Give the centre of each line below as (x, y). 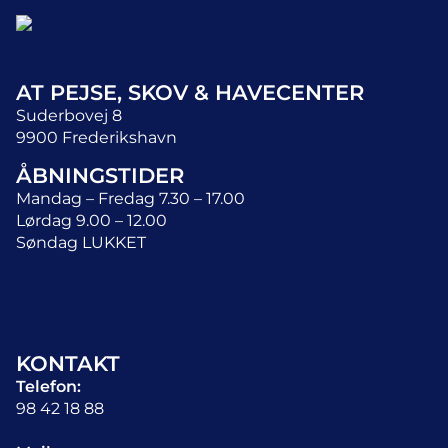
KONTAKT (68, 363)
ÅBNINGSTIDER (100, 175)
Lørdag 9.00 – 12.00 (91, 220)
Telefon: (48, 386)
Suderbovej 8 (69, 115)
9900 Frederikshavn (96, 137)
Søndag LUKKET (81, 242)
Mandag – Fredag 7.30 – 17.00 (130, 198)
